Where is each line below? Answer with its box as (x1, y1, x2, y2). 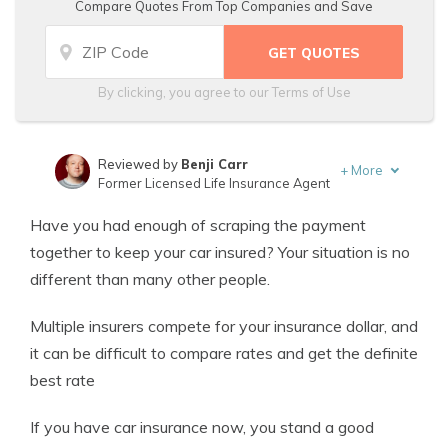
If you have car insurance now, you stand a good (30, 417, 374, 437)
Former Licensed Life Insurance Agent (97, 175, 330, 191)
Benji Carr (180, 156, 248, 172)
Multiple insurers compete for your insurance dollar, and (30, 316, 418, 336)
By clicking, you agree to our (97, 84, 272, 100)
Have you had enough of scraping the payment (30, 215, 366, 235)
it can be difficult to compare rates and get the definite (30, 343, 418, 363)
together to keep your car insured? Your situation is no (30, 242, 410, 262)
